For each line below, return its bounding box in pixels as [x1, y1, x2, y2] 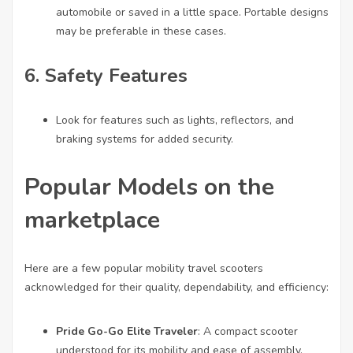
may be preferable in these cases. [56, 24, 226, 39]
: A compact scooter [198, 324, 298, 339]
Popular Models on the [24, 171, 274, 203]
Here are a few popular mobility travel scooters [24, 261, 263, 276]
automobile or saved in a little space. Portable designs [56, 5, 329, 20]
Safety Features [45, 63, 188, 88]
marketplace [24, 204, 160, 236]
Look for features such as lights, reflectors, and [56, 113, 294, 128]
